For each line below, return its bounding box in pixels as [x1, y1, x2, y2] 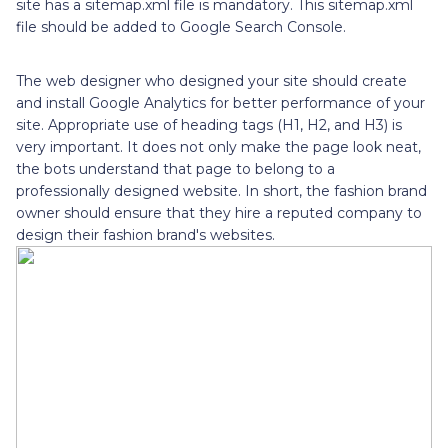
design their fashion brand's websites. [16, 225, 275, 244]
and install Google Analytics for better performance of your [16, 93, 425, 112]
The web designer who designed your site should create [16, 71, 407, 90]
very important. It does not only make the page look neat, [16, 137, 421, 156]
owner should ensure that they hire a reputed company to [16, 203, 422, 222]
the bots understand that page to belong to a [16, 159, 335, 178]
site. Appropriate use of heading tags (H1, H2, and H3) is [16, 115, 402, 134]
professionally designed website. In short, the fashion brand [16, 181, 427, 200]
